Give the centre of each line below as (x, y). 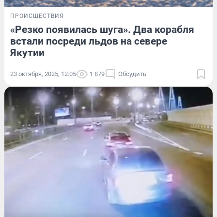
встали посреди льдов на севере (89, 41)
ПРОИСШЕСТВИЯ (37, 16)
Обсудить (132, 74)
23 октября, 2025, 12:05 (43, 74)
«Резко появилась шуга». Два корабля (102, 30)
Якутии (27, 53)
